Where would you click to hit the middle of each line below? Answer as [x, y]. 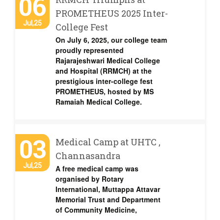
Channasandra [88, 156]
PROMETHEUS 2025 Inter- [112, 13]
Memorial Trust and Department [108, 199]
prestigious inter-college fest [104, 81]
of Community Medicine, [96, 210]
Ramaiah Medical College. [99, 102]
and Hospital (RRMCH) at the [104, 71]
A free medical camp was [97, 168]
